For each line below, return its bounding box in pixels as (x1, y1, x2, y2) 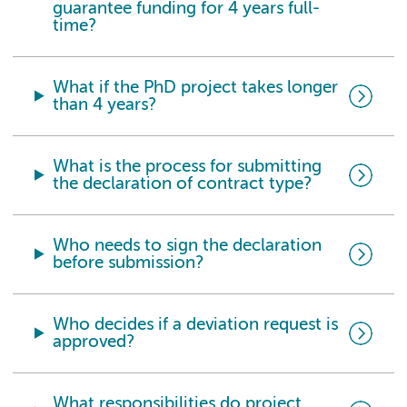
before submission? (53, 253, 204, 272)
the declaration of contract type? (53, 174, 313, 193)
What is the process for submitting (53, 157, 323, 175)
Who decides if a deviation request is (53, 315, 339, 333)
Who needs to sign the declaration (53, 236, 323, 254)
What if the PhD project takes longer (53, 78, 339, 96)
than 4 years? (53, 95, 157, 114)
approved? (53, 333, 135, 351)
